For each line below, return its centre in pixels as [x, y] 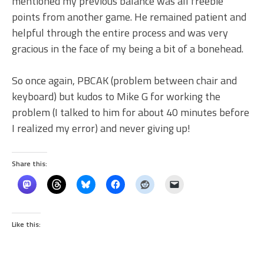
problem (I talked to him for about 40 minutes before [131, 113]
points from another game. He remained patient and [129, 17]
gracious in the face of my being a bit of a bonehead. [128, 49]
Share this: [29, 164]
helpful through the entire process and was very [120, 33]
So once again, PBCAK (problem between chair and [124, 81]
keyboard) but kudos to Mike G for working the [116, 97]
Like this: [26, 225]
